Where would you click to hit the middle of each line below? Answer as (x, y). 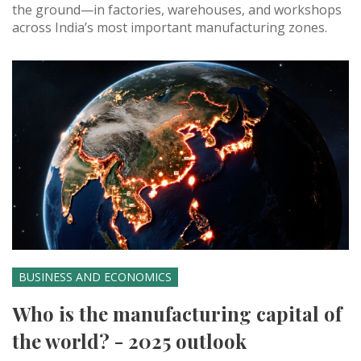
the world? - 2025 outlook (129, 341)
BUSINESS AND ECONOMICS (95, 277)
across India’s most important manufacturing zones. (170, 27)
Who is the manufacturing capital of (177, 314)
